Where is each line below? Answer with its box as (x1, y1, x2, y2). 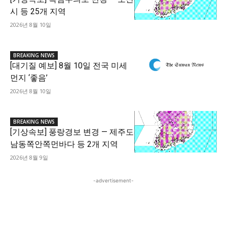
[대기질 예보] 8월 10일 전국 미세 (10, 61, 127, 71)
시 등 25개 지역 (10, 7, 66, 17)
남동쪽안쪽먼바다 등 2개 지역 (10, 139, 118, 149)
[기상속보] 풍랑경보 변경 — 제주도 (10, 127, 134, 137)
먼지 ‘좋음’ (10, 73, 48, 83)
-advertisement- (93, 177, 134, 184)
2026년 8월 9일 (10, 154, 48, 162)
